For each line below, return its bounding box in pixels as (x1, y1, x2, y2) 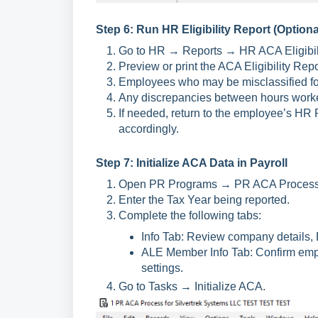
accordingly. (119, 122, 179, 135)
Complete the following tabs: (119, 209, 261, 221)
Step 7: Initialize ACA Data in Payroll (96, 156, 287, 169)
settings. (141, 261, 183, 274)
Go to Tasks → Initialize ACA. (119, 280, 265, 292)
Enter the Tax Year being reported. (119, 193, 290, 206)
